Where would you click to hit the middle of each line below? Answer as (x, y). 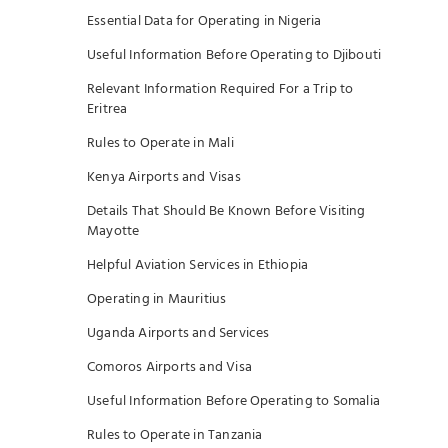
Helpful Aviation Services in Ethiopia (198, 265)
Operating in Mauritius (157, 299)
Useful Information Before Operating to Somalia (234, 401)
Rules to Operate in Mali (160, 143)
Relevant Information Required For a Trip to (220, 89)
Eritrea (107, 109)
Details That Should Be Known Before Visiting (226, 211)
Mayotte (113, 231)
